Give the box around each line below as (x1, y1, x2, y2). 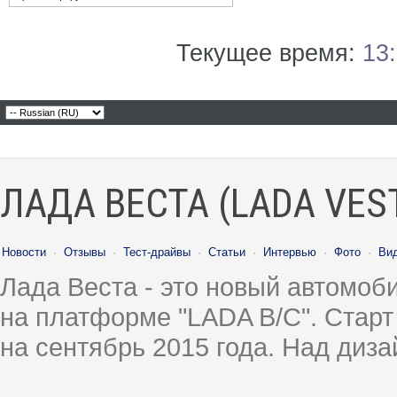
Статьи (208, 245, 245, 259)
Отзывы (64, 245, 105, 259)
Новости (2, 245, 46, 259)
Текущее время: (176, 40, 362, 66)
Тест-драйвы (123, 245, 191, 259)
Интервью (263, 245, 316, 259)
